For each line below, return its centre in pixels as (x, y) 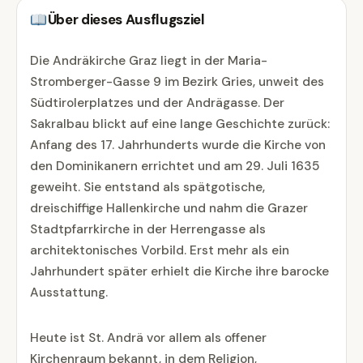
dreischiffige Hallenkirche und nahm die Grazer (169, 209)
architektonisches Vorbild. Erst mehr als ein (160, 251)
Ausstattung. (69, 293)
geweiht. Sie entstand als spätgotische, (147, 188)
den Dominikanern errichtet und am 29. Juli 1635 (175, 167)
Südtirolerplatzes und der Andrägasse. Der (157, 103)
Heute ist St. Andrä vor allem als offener (148, 337)
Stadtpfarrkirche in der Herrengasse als (148, 230)
